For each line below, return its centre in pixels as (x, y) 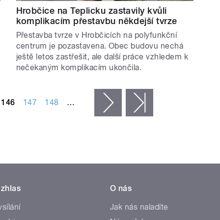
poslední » (172, 103)
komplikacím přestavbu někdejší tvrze (96, 21)
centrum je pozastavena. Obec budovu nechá (100, 46)
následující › (143, 103)
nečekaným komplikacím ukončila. (79, 68)
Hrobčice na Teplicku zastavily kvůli (91, 11)
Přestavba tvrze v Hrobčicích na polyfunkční (96, 35)
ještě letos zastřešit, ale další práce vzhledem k (102, 57)
